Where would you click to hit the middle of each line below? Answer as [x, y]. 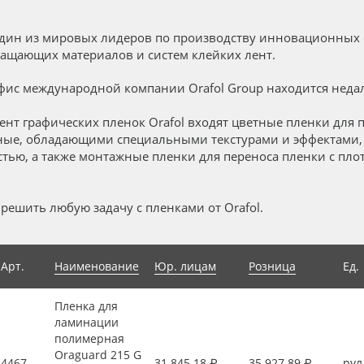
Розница [272, 266]
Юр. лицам [185, 266]
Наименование [96, 266]
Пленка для [86, 306]
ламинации [86, 322]
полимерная [89, 338]
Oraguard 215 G [97, 355]
